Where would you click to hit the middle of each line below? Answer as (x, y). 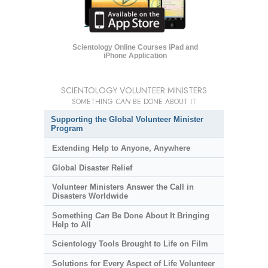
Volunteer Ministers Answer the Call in (123, 187)
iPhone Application (135, 56)
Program (67, 129)
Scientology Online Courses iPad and (135, 48)
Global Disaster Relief (92, 167)
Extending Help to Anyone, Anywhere (121, 148)
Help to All (71, 224)
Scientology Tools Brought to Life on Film (130, 244)
